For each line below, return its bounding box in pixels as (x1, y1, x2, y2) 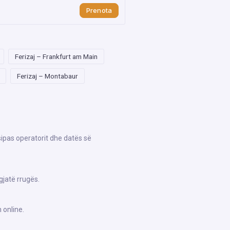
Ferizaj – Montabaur (17, 72, 78, 80)
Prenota (86, 6, 112, 14)
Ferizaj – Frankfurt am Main (15, 52, 98, 61)
